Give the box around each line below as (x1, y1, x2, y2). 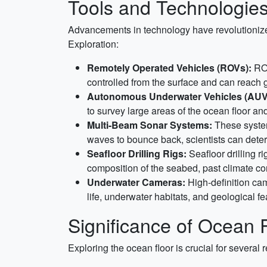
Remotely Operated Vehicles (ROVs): (87, 61, 252, 74)
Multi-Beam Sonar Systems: (87, 118, 212, 132)
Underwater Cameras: (87, 175, 185, 189)
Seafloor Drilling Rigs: (87, 147, 187, 160)
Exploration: (68, 37, 119, 51)
